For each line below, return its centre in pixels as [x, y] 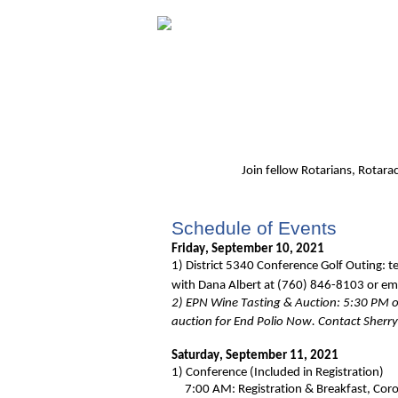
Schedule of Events [254, 228]
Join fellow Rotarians [297, 171]
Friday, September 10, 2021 [249, 249]
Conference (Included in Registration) [285, 372]
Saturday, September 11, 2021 [255, 355]
